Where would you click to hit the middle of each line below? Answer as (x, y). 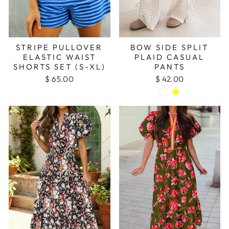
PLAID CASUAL (170, 57)
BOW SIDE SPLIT (170, 47)
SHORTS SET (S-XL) (59, 66)
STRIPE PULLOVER (60, 47)
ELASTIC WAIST (59, 57)
